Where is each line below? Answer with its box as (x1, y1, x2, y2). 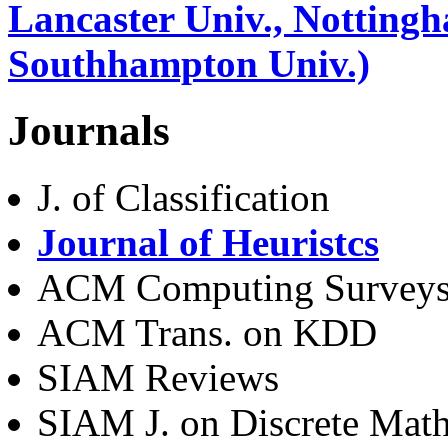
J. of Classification (37, 176, 330, 220)
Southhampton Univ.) (8, 42, 370, 86)
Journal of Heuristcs (37, 221, 379, 265)
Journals (8, 107, 170, 155)
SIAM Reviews (37, 356, 279, 400)
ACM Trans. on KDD (37, 311, 377, 355)
